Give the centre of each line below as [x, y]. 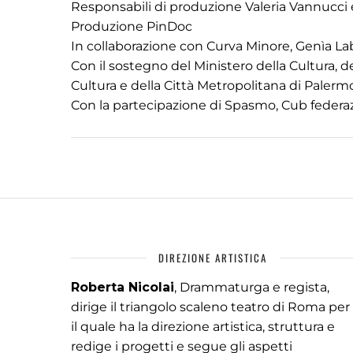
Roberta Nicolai [123, 287]
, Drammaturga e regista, [252, 287]
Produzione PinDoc [132, 26]
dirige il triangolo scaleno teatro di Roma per [210, 307]
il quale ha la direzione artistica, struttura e [203, 327]
